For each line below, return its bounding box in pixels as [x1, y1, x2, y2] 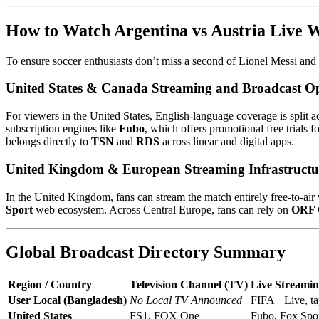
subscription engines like [6, 122, 119, 135]
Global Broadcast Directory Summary [6, 243, 286, 262]
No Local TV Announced [130, 294, 242, 307]
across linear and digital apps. [159, 135, 294, 148]
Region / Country [8, 278, 92, 291]
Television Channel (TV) [130, 278, 248, 291]
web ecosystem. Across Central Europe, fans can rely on [33, 203, 291, 216]
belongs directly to [6, 135, 91, 148]
